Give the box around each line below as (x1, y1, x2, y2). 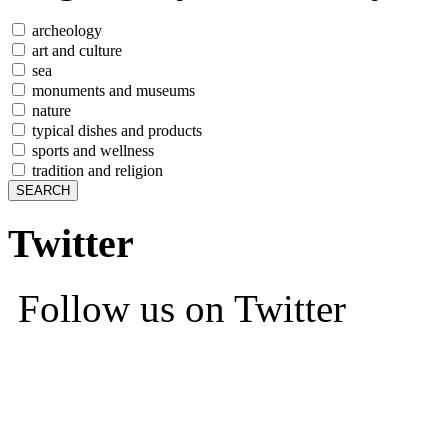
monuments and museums (28, 82, 195, 100)
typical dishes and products (28, 122, 202, 140)
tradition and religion (28, 162, 163, 180)
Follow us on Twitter (8, 286, 346, 330)
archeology (28, 22, 102, 40)
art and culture (28, 42, 122, 60)
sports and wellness (28, 142, 154, 160)
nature (28, 102, 71, 120)
